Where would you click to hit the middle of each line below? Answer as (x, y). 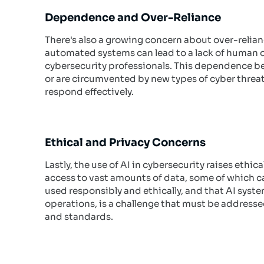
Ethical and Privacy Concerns (126, 142)
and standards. (79, 216)
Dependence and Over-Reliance (133, 18)
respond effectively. (90, 91)
